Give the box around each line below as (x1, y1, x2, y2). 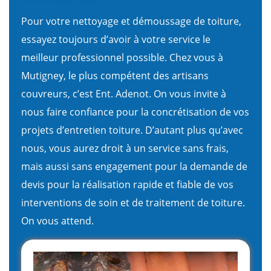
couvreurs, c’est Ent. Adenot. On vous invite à (21, 87, 226, 100)
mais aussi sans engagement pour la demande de (21, 159, 247, 173)
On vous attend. (21, 214, 94, 227)
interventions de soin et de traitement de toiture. (21, 195, 245, 209)
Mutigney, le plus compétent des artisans (21, 68, 209, 82)
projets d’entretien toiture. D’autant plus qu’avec (21, 123, 243, 137)
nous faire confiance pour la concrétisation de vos (21, 105, 249, 119)
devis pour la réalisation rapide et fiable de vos (21, 177, 233, 191)
